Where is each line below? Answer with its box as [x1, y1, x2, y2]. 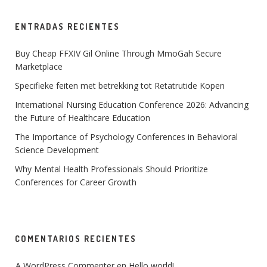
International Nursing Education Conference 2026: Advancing [15, 99, 249, 111]
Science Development [15, 144, 99, 156]
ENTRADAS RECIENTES [15, 21, 120, 32]
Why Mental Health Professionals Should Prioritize [15, 163, 208, 175]
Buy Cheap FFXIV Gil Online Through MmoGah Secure [15, 48, 222, 60]
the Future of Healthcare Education [15, 112, 150, 124]
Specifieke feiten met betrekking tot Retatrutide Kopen [15, 80, 225, 92]
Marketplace [15, 61, 63, 73]
